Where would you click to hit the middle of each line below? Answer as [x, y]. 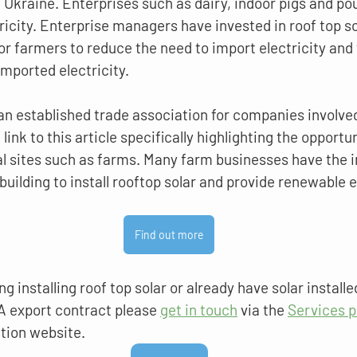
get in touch [199, 310]
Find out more [169, 235]
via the [263, 310]
